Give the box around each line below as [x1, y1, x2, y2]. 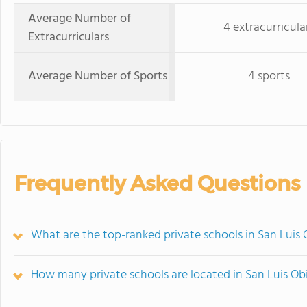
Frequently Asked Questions [14, 171, 300, 196]
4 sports [248, 66, 290, 86]
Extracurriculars [28, 27, 109, 47]
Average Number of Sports [28, 66, 167, 86]
